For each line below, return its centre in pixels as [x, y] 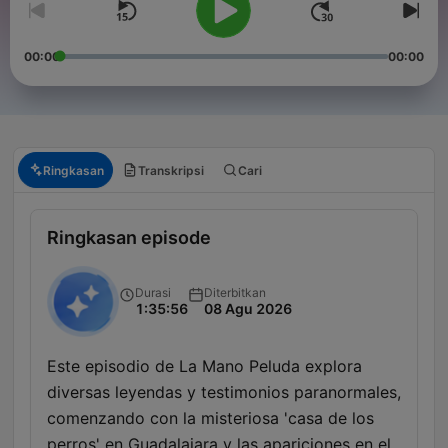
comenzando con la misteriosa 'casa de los [210, 418]
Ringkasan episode [129, 238]
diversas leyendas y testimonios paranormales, [224, 392]
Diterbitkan [235, 292]
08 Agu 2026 [248, 308]
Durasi [153, 292]
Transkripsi [171, 170]
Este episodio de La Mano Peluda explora [204, 366]
